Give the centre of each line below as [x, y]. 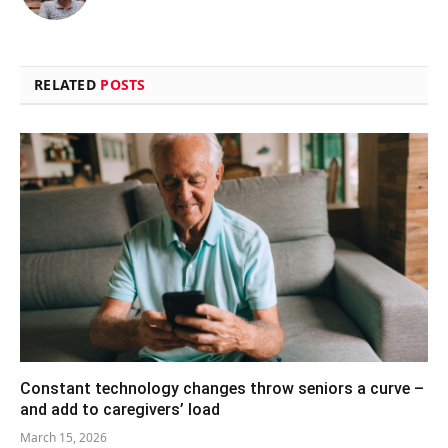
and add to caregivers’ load [120, 410]
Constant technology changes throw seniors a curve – [222, 389]
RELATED [67, 84]
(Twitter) [148, 12]
